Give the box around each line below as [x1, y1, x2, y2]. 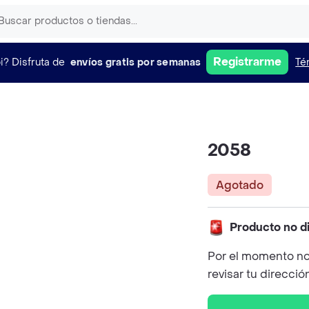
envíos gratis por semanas [70, 55, 201, 69]
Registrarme [213, 54, 282, 69]
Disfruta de [11, 55, 65, 69]
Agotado [215, 177, 263, 192]
